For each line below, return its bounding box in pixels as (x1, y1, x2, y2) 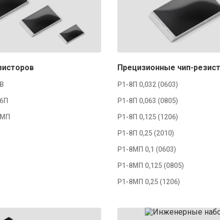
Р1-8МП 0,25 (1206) (117, 178, 181, 186)
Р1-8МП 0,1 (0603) (117, 145, 177, 153)
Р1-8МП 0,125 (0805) (117, 162, 185, 169)
